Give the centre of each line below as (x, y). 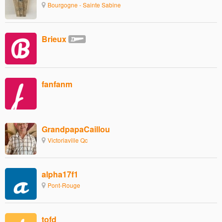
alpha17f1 (60, 174)
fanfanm (57, 84)
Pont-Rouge (64, 185)
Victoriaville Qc (68, 140)
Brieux (54, 39)
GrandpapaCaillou (76, 129)
